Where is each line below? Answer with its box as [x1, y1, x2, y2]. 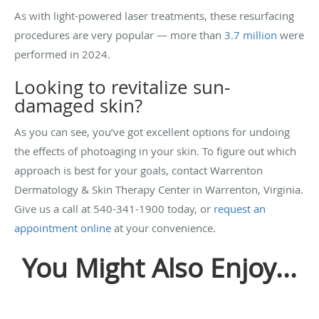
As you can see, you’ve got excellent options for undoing [14, 124, 290, 139]
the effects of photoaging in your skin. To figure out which [14, 143, 296, 158]
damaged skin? [14, 93, 142, 118]
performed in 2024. [14, 46, 110, 61]
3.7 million [224, 27, 277, 42]
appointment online [14, 220, 111, 235]
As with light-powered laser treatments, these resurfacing [14, 8, 294, 23]
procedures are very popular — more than [14, 27, 224, 42]
